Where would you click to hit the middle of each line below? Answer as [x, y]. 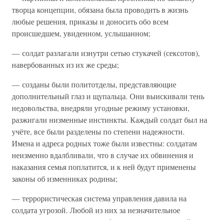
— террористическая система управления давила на [99, 198]
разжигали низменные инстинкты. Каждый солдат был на [110, 120]
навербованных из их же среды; [65, 65]
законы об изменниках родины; [65, 179]
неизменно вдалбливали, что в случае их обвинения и [103, 155]
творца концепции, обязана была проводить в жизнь [100, 10]
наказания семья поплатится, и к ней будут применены [104, 167]
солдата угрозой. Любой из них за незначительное [96, 210]
